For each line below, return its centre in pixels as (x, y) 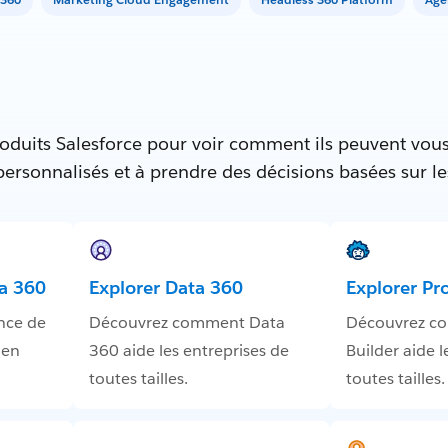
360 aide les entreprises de (188, 351)
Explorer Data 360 (165, 288)
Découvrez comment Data (186, 323)
